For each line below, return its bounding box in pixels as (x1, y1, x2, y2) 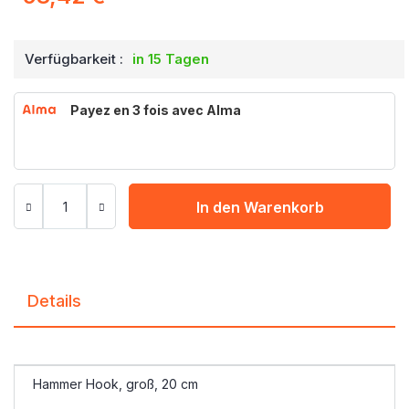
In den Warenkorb (195, 198, 324, 217)
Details (27, 291, 81, 311)
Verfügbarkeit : (25, 50, 123, 68)
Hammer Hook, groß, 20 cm (33, 376, 198, 393)
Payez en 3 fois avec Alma (70, 101, 242, 118)
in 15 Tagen (132, 50, 209, 68)
